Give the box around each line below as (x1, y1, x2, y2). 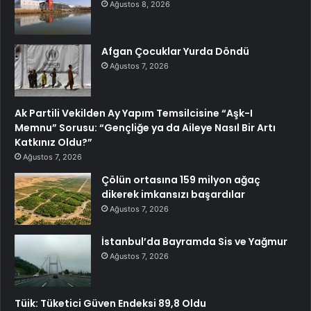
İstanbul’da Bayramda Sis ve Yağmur (101, 235, 287, 249)
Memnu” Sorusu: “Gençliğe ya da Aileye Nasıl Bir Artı (15, 121, 276, 135)
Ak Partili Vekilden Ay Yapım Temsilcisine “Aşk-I (15, 106, 253, 121)
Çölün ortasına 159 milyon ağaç (101, 173, 260, 187)
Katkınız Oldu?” (15, 135, 92, 150)
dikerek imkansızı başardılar (101, 187, 245, 202)
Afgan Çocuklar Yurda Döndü (101, 44, 249, 59)
